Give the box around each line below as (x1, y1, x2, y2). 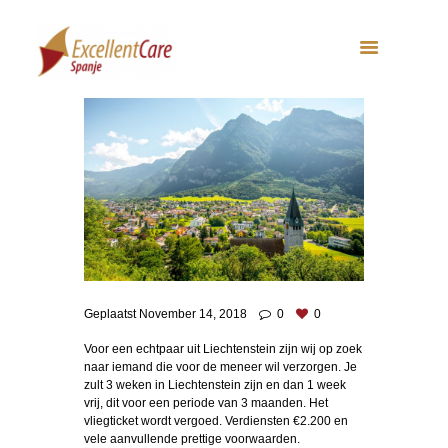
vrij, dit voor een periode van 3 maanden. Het (84, 395, 328, 410)
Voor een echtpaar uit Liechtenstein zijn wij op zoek (84, 341, 362, 356)
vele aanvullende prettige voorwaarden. (84, 431, 300, 446)
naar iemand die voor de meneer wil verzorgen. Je (84, 359, 357, 374)
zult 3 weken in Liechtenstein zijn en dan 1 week (84, 377, 346, 392)
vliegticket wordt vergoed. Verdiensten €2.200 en (84, 413, 348, 428)
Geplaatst (84, 307, 139, 322)
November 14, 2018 (139, 307, 247, 322)
